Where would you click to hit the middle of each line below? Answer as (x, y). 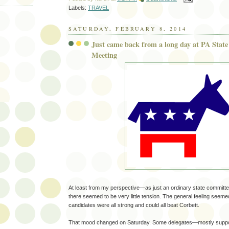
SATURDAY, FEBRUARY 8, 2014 (128, 29)
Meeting (104, 55)
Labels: (78, 8)
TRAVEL (98, 8)
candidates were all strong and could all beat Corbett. (134, 205)
